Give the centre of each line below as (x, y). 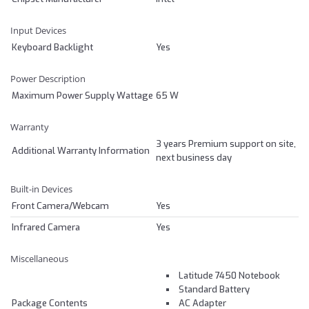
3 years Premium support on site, (226, 143)
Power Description (48, 78)
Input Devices (38, 30)
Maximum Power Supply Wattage (82, 95)
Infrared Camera (46, 227)
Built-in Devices (41, 189)
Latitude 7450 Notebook (229, 275)
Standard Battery (214, 289)
